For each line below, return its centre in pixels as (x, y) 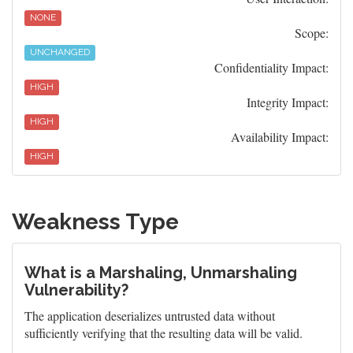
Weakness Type (95, 222)
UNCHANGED (60, 52)
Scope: (312, 33)
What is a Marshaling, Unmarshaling (161, 273)
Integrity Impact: (288, 102)
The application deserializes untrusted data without (150, 316)
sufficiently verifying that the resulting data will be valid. (163, 333)
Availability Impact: (280, 137)
